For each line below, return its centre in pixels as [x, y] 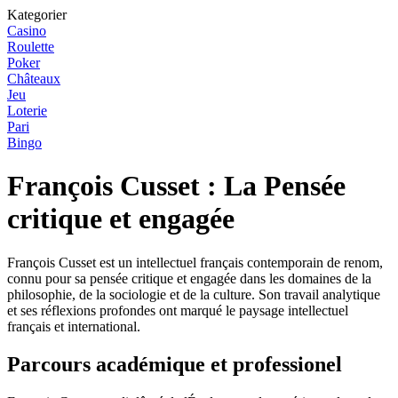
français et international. [74, 326]
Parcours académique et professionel [175, 364]
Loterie [27, 111]
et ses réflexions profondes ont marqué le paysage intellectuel [178, 310]
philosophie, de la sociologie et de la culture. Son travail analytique [194, 294]
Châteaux [34, 79]
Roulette [31, 47]
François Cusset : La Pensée [176, 186]
